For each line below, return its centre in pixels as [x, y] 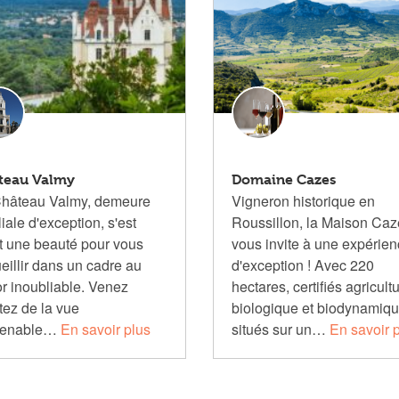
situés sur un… [280, 329]
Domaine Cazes [283, 179]
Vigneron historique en [303, 201]
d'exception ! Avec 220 [302, 265]
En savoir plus [105, 329]
